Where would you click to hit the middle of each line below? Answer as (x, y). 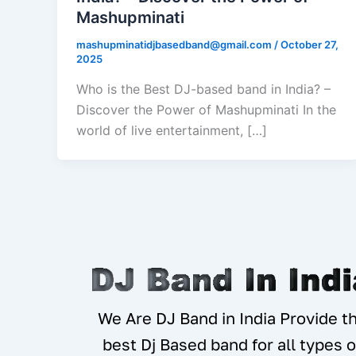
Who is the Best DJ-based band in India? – (203, 89)
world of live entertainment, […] (172, 130)
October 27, (310, 45)
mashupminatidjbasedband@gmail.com (175, 45)
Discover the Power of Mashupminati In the (206, 109)
